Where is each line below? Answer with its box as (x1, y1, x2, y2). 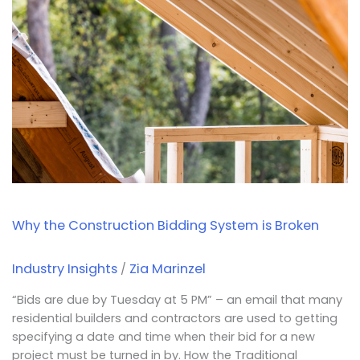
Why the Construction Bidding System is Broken (11, 215, 319, 235)
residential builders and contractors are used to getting (11, 310, 337, 327)
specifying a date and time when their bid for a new (11, 329, 315, 346)
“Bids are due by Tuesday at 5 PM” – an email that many (11, 292, 342, 309)
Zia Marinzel (129, 259, 206, 278)
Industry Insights (11, 259, 117, 278)
